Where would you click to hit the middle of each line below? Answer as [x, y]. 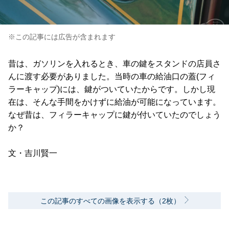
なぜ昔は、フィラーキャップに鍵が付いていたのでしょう [114, 115]
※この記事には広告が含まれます [62, 37]
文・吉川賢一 [33, 153]
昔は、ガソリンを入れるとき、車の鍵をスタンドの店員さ [114, 64]
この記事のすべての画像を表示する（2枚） [110, 201]
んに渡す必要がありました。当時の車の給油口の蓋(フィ [112, 77]
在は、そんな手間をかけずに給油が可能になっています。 [114, 102]
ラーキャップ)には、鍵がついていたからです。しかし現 [112, 89]
